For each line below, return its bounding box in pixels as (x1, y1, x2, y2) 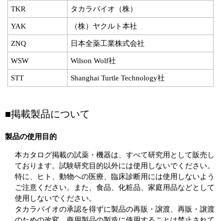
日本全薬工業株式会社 (71, 39, 145, 47)
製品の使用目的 (5, 133, 57, 141)
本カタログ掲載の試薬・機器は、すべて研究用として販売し (15, 151, 215, 159)
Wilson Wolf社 (71, 57, 116, 65)
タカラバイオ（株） (71, 5, 137, 13)
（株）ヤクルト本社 (71, 22, 137, 30)
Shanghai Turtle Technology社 (71, 74, 165, 82)
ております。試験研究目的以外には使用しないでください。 (15, 162, 215, 170)
